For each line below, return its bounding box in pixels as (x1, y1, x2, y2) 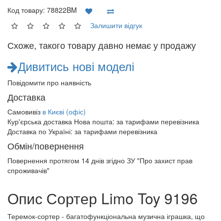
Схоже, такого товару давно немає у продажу (7, 38, 196, 51)
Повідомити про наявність (7, 77, 91, 87)
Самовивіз (7, 107, 42, 116)
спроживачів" (7, 165, 49, 175)
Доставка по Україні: (7, 126, 74, 136)
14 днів (81, 155, 104, 165)
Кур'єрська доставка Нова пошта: (7, 116, 116, 126)
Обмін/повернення (7, 139, 84, 152)
